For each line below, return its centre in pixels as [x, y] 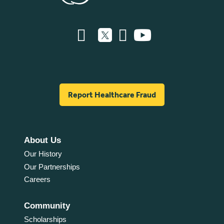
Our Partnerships [52, 166]
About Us [42, 140]
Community [47, 205]
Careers [37, 179]
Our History [43, 154]
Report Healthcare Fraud [112, 94]
